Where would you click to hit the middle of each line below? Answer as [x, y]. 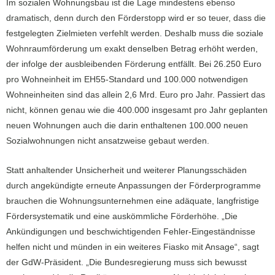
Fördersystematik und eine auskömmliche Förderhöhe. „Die [122, 217]
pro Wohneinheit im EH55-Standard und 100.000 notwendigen [127, 79]
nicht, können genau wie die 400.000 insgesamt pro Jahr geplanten [137, 110]
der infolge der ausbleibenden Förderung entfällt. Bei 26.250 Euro [134, 64]
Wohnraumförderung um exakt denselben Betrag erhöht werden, [132, 48]
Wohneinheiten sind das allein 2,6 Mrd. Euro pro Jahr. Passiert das [136, 95]
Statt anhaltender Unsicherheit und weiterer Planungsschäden [126, 171]
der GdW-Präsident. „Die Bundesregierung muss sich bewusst [126, 263]
